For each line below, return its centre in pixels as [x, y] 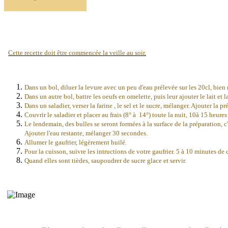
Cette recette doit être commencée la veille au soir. [77, 53]
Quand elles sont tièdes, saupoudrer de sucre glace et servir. [105, 161]
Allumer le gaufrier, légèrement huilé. [76, 142]
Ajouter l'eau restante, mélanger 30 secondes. [86, 133]
